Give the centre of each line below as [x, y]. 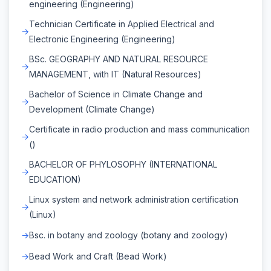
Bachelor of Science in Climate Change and [116, 94]
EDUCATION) [55, 179]
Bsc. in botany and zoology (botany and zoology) [129, 235]
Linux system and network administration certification [134, 199]
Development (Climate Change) [92, 109]
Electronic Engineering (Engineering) [102, 39]
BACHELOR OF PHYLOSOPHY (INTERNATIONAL [123, 164]
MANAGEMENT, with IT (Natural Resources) [115, 74]
